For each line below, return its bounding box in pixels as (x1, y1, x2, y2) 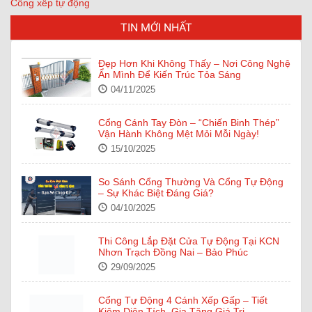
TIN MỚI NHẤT (120, 21, 192, 34)
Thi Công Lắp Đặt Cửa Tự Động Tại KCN (98, 235, 279, 247)
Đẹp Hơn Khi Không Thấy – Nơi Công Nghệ (98, 58, 290, 69)
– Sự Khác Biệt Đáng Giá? (98, 187, 214, 198)
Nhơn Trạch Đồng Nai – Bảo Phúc (98, 247, 248, 258)
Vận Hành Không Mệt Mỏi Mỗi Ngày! (98, 128, 259, 139)
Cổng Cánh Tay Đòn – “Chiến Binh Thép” (98, 117, 279, 128)
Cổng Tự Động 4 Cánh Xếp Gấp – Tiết (98, 295, 267, 306)
